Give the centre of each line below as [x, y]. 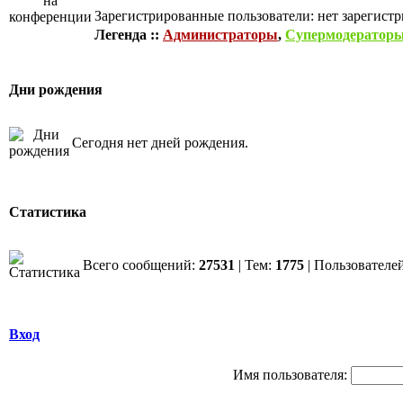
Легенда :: [129, 35]
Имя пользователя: [290, 375]
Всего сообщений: [141, 265]
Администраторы [220, 35]
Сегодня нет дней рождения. [160, 143]
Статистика [48, 212]
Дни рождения [56, 90]
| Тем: [255, 265]
